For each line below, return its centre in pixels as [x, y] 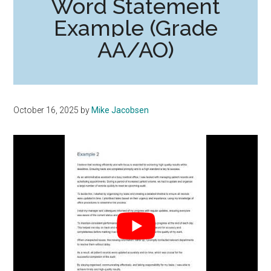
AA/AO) [135, 50]
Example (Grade [135, 28]
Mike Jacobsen [120, 110]
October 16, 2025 [46, 110]
